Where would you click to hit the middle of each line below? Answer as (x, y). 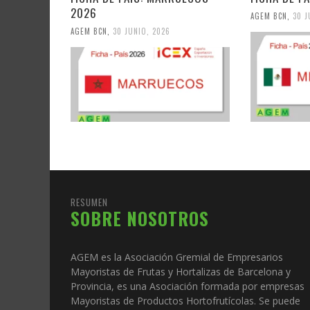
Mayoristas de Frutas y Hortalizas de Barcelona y (181, 272)
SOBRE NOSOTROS (140, 219)
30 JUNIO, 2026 (142, 31)
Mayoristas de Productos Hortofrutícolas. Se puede (185, 301)
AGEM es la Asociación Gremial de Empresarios (177, 257)
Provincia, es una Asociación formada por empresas (188, 286)
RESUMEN (89, 202)
